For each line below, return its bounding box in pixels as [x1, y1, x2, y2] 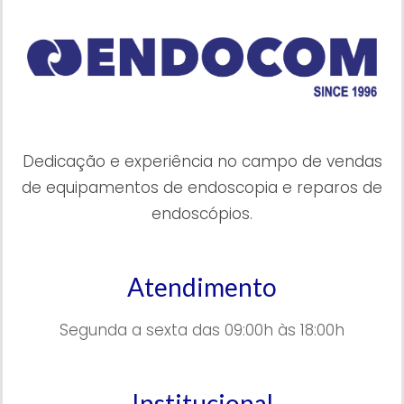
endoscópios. [151, 203, 252, 225]
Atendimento [127, 271, 277, 303]
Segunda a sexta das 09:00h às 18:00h [60, 319, 344, 342]
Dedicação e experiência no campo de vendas [22, 151, 382, 173]
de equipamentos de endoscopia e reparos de [22, 177, 382, 199]
